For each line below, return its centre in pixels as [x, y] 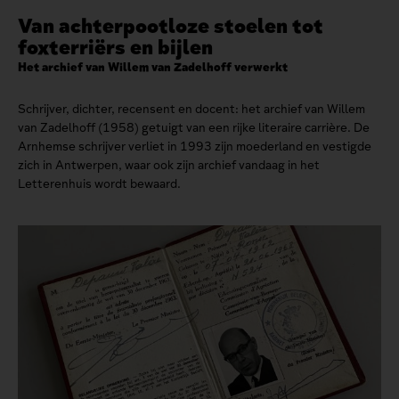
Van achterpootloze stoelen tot [171, 25]
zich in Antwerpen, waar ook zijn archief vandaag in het [169, 165]
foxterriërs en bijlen [115, 47]
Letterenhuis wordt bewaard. [99, 183]
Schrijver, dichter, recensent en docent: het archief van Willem [191, 109]
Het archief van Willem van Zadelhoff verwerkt [153, 67]
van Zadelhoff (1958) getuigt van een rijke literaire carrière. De [194, 127]
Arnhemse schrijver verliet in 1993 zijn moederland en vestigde [195, 146]
